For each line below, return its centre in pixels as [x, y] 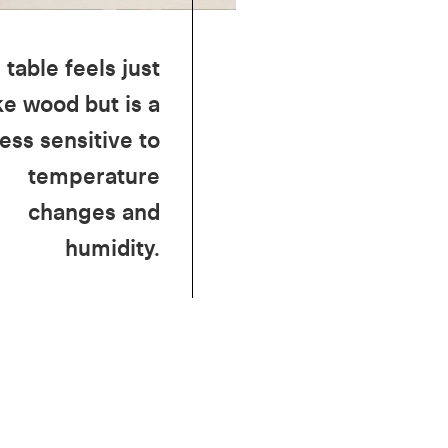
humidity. [113, 247]
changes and [94, 211]
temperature [94, 175]
